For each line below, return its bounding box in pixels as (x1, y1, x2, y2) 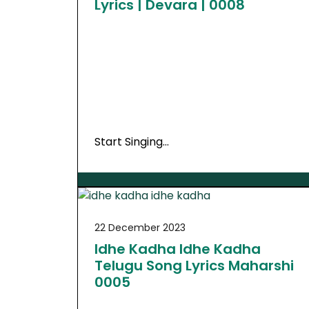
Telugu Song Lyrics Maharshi (94, 256, 294, 276)
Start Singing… (94, 133, 169, 150)
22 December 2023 (94, 221, 186, 235)
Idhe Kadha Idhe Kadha (94, 239, 261, 259)
